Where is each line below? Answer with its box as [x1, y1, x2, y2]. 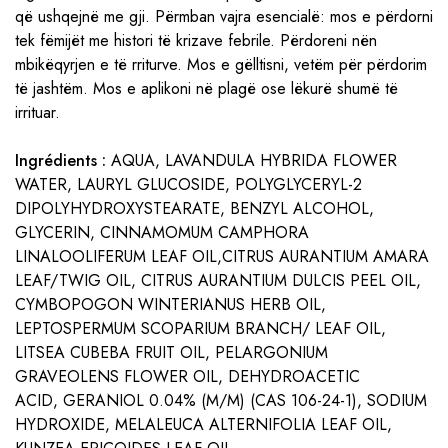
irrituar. [15, 101, 60, 124]
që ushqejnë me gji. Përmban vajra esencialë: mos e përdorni [15, 5, 433, 28]
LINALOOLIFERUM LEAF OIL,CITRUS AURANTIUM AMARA [15, 245, 429, 268]
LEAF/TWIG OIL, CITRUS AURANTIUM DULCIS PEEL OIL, [15, 269, 421, 292]
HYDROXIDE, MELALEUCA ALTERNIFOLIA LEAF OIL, [15, 413, 392, 436]
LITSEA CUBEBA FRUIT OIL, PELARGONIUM [15, 341, 328, 364]
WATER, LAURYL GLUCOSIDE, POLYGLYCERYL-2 [15, 173, 362, 196]
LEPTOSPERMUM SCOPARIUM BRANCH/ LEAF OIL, [15, 317, 386, 340]
